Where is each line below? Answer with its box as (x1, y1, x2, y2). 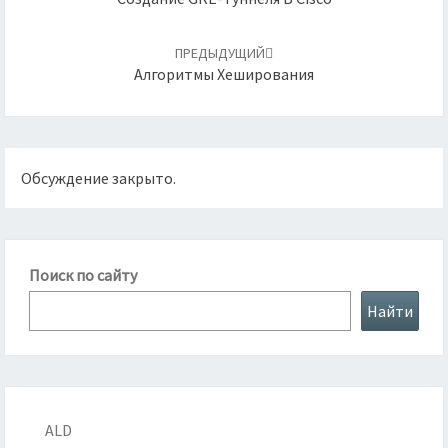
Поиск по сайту (29, 265, 137, 286)
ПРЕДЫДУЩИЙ (175, 44, 265, 62)
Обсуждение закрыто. (21, 168, 176, 189)
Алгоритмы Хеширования (134, 64, 314, 84)
